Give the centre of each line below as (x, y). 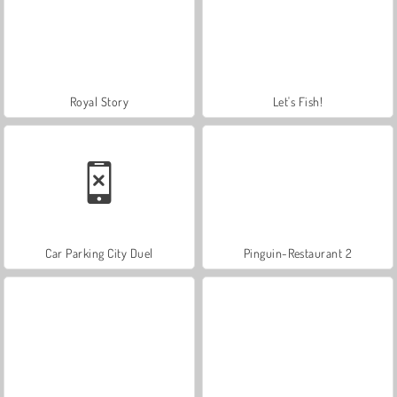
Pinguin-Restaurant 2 (298, 253)
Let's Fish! (298, 101)
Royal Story (99, 101)
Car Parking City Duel (99, 253)
